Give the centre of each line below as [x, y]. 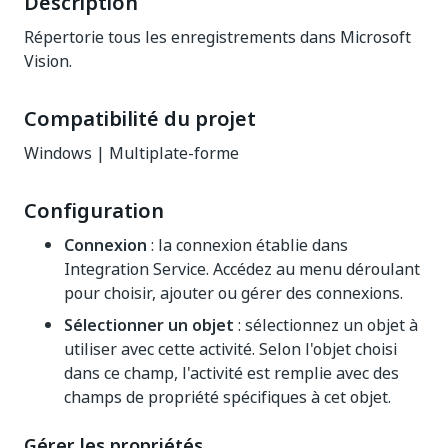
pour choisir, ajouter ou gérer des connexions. [233, 293]
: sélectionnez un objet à [326, 325]
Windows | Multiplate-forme [131, 153]
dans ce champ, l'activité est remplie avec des [231, 373]
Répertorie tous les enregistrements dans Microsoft [217, 37]
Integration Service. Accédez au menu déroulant [242, 269]
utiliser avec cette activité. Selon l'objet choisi [230, 349]
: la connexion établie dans [247, 245]
